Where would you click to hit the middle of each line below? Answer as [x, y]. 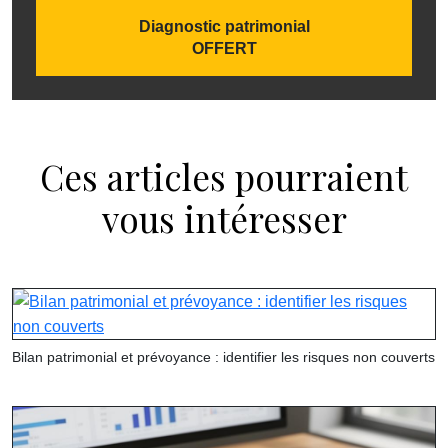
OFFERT [224, 49]
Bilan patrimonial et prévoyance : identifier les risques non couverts [223, 357]
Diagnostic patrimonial [224, 27]
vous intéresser [224, 219]
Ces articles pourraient [224, 177]
